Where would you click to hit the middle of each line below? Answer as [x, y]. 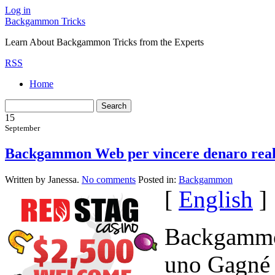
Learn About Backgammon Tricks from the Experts [104, 42]
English [216, 199]
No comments [109, 179]
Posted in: [158, 179]
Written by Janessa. [43, 179]
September [22, 128]
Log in [18, 10]
